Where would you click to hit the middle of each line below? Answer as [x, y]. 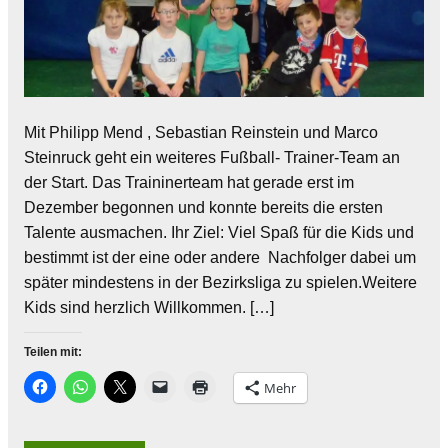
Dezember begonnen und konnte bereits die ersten [203, 207]
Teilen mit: [53, 351]
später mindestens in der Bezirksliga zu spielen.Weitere [220, 282]
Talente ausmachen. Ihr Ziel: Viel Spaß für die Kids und [219, 232]
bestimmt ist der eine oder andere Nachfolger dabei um [220, 257]
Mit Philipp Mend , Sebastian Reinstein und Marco [201, 132]
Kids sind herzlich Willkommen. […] [149, 307]
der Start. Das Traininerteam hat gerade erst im [189, 182]
